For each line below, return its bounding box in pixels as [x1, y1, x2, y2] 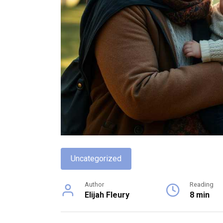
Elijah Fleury [85, 190, 129, 200]
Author [85, 181, 104, 189]
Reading [190, 181, 214, 189]
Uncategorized [71, 154, 121, 164]
